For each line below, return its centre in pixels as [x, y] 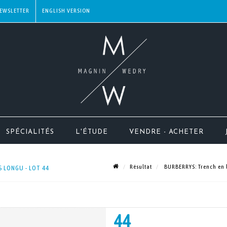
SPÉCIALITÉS [30, 132]
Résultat [141, 166]
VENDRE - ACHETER [166, 132]
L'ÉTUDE [92, 132]
